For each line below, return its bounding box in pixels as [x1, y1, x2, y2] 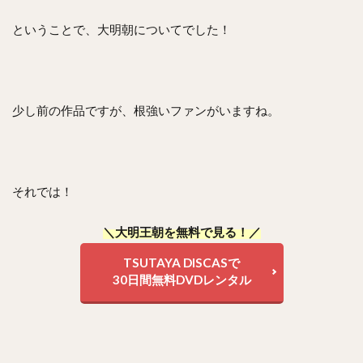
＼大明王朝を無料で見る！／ [102, 224, 261, 239]
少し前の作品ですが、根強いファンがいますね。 [12, 102, 280, 117]
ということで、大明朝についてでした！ [12, 21, 231, 36]
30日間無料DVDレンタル [112, 271, 251, 287]
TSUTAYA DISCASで [123, 254, 240, 270]
